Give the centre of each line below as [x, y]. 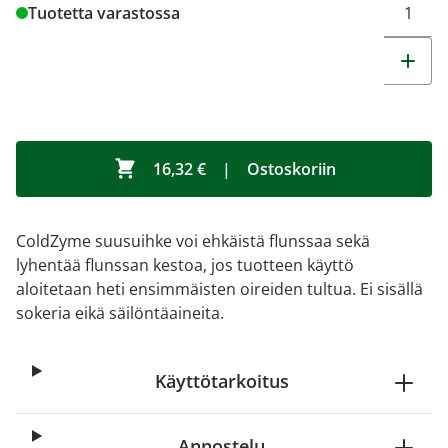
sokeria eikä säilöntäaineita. [120, 313]
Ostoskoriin [291, 169]
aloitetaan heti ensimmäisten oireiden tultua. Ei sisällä [219, 289]
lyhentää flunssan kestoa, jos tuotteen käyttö [185, 265]
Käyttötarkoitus [221, 381]
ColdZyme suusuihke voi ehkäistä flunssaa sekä [193, 241]
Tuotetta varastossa [104, 13]
